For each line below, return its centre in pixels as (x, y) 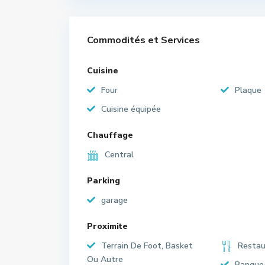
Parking (104, 181)
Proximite (107, 226)
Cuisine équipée (131, 109)
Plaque (248, 90)
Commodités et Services (143, 40)
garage (114, 200)
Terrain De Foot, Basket (147, 246)
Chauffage (110, 135)
